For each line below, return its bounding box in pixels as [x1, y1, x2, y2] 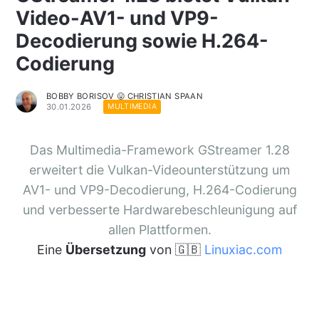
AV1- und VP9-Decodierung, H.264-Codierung [22, 182, 297, 197]
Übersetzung [65, 241, 146, 257]
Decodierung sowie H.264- [15, 28, 268, 53]
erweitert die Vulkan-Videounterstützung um [28, 162, 291, 177]
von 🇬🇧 [145, 241, 204, 257]
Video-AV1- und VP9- [15, 6, 219, 30]
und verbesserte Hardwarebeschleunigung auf [22, 202, 297, 217]
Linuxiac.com [204, 241, 283, 257]
